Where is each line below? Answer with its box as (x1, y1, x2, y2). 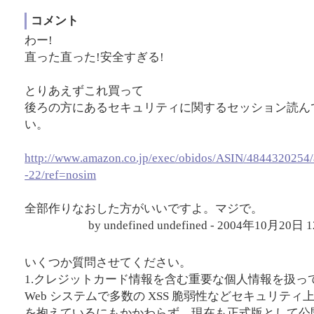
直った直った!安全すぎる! (25, 50, 165, 64)
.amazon (80, 151, 122, 165)
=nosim (59, 168, 97, 182)
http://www (25, 151, 81, 165)
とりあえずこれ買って (25, 83, 144, 97)
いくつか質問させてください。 (25, 255, 192, 269)
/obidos (175, 151, 213, 165)
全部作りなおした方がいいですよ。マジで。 (25, 201, 264, 215)
